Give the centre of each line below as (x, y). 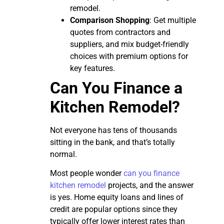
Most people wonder (86, 173)
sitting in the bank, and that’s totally (112, 142)
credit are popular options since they (114, 209)
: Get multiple (173, 20)
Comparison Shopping (110, 20)
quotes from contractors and (120, 32)
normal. (63, 154)
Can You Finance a (116, 88)
